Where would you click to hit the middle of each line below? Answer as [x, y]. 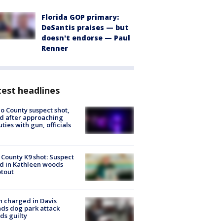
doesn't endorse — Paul [86, 37]
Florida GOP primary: [80, 17]
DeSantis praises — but [85, 27]
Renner [55, 48]
